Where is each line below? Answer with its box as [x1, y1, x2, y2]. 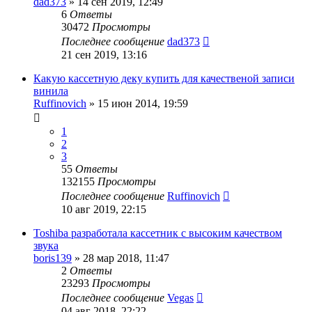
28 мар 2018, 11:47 [83, 251, 169, 264]
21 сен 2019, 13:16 [61, 48, 147, 61]
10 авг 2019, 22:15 [61, 203, 146, 215]
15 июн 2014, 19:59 [97, 97, 188, 109]
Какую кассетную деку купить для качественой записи [33, 72, 295, 84]
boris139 [33, 251, 72, 264]
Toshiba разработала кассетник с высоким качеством [33, 226, 282, 239]
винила [33, 84, 68, 97]
